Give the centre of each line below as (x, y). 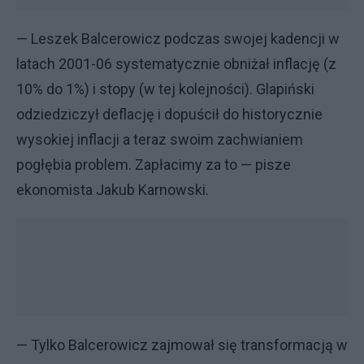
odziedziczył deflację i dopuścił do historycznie (169, 114)
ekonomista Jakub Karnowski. (113, 190)
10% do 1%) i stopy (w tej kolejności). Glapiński (165, 89)
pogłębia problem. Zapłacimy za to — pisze (154, 165)
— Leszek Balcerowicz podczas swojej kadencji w (178, 39)
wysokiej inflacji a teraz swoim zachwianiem (160, 139)
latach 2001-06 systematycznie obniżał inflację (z (176, 64)
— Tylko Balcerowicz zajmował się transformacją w (182, 345)
